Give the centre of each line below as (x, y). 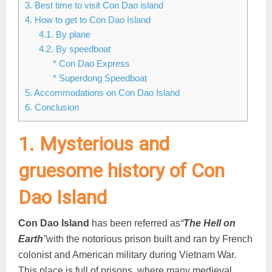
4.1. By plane (64, 34)
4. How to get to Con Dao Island (88, 19)
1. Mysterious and (94, 144)
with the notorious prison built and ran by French (149, 239)
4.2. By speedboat (74, 49)
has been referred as (135, 223)
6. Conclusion (52, 107)
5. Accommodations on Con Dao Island (102, 92)
